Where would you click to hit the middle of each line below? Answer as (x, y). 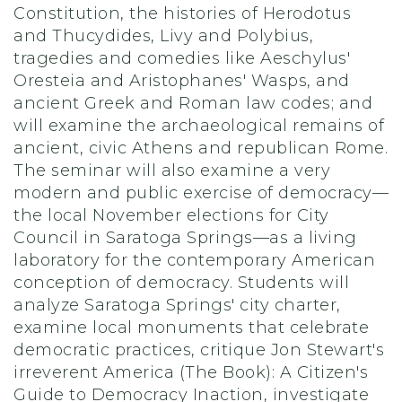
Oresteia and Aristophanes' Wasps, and (182, 81)
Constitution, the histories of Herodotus (182, 14)
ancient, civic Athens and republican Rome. (201, 149)
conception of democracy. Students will (181, 283)
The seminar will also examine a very (172, 171)
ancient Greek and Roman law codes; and (193, 104)
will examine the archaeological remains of (199, 126)
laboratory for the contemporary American (194, 261)
